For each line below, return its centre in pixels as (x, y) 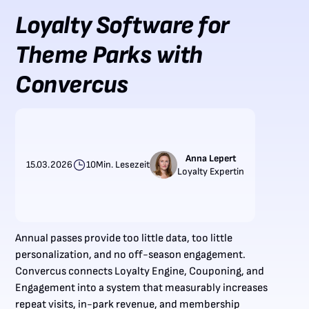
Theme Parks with (109, 56)
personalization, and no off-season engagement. (131, 255)
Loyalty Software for (122, 26)
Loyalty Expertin (211, 171)
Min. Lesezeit (123, 165)
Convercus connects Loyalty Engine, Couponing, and (140, 271)
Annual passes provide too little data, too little (124, 238)
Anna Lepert (211, 158)
